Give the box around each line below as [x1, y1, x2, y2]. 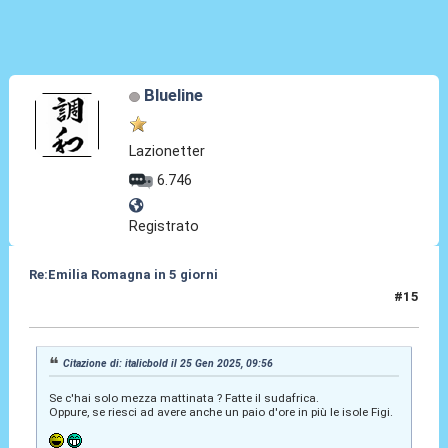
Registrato [129, 217, 200, 236]
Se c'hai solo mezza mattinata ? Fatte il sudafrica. [48, 391, 319, 406]
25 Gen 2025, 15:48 [28, 297, 151, 313]
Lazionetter [129, 141, 206, 160]
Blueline [143, 85, 203, 106]
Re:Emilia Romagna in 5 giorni [28, 267, 218, 283]
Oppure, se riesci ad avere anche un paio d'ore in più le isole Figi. [48, 405, 393, 420]
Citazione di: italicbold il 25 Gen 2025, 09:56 [63, 356, 274, 370]
